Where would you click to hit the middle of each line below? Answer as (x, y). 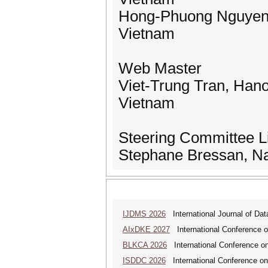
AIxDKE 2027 (146, 229)
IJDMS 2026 (144, 214)
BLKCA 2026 (145, 245)
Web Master (160, 68)
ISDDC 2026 (144, 261)
